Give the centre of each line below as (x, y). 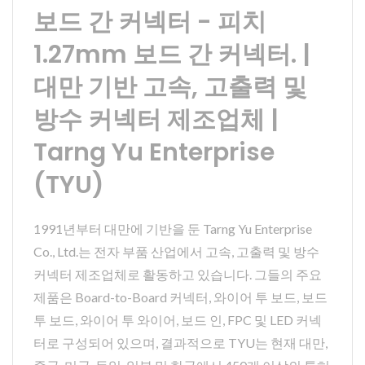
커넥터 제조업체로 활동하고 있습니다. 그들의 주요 (178, 274)
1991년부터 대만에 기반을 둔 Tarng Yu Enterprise (173, 228)
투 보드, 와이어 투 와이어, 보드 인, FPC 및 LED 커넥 (178, 319)
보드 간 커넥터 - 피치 (150, 22)
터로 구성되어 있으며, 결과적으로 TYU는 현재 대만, (180, 342)
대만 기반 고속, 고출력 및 (170, 87)
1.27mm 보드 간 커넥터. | (172, 54)
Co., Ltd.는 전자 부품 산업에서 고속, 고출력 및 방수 (176, 251)
